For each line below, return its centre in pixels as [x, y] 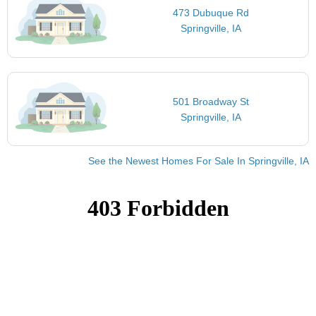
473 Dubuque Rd [211, 13]
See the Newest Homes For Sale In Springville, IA [199, 161]
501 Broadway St [211, 101]
